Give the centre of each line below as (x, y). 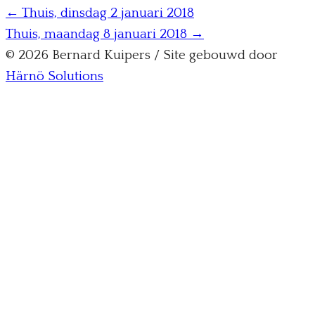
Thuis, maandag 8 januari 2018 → (105, 34)
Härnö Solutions (54, 76)
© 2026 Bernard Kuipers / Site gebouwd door (142, 55)
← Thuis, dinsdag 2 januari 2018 (100, 13)
